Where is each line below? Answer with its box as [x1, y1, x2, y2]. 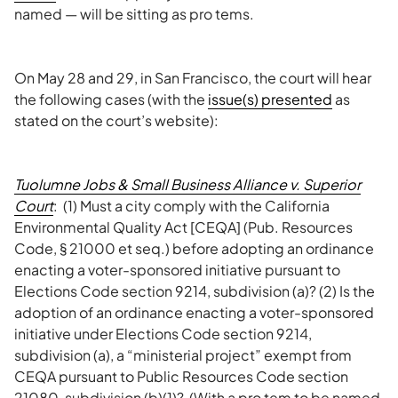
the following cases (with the [14, 90, 208, 108]
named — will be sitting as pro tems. [14, 4, 254, 23]
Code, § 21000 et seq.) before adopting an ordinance [14, 239, 374, 258]
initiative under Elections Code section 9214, [14, 324, 312, 343]
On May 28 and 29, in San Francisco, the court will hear [14, 68, 371, 87]
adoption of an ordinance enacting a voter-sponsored [14, 303, 374, 322]
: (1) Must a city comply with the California [53, 196, 330, 215]
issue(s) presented [208, 90, 332, 108]
